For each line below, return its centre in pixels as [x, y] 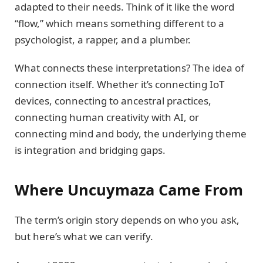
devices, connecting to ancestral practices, [113, 100]
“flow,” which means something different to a [119, 23]
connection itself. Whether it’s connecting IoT [119, 84]
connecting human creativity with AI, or [107, 117]
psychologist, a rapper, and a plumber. [103, 39]
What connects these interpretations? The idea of [129, 68]
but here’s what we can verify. [84, 237]
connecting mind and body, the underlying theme [131, 133]
